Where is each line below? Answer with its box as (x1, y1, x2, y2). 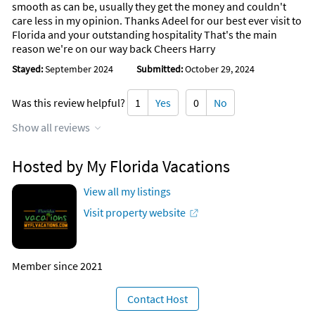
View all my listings (84, 184, 171, 198)
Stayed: (12, 62, 45, 75)
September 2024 (45, 62, 113, 75)
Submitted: (136, 62, 183, 75)
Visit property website (84, 205, 186, 219)
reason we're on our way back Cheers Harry (12, 41, 215, 56)
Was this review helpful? (12, 95, 127, 110)
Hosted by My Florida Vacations (12, 155, 230, 177)
